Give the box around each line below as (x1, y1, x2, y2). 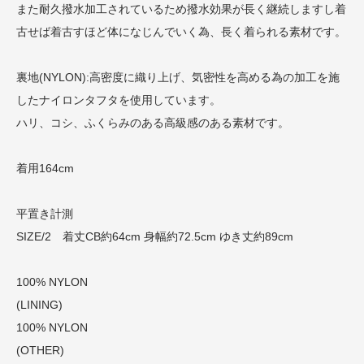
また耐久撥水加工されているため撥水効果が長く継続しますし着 (16, 2, 346, 15)
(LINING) (16, 297, 63, 311)
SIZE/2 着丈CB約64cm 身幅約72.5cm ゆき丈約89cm (16, 229, 293, 243)
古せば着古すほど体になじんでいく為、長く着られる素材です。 (16, 24, 346, 38)
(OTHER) (16, 343, 64, 357)
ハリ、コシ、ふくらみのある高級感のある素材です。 (16, 115, 289, 129)
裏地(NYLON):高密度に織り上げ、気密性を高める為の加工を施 (16, 70, 340, 84)
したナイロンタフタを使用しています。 (16, 93, 221, 106)
